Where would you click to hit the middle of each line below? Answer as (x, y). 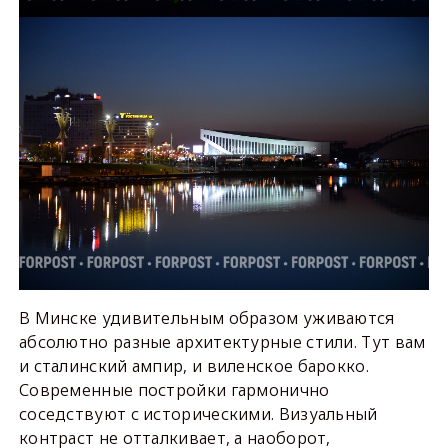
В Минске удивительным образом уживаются (206, 317)
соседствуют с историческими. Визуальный (198, 413)
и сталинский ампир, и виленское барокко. (193, 365)
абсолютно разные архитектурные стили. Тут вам (222, 341)
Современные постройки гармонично (174, 389)
